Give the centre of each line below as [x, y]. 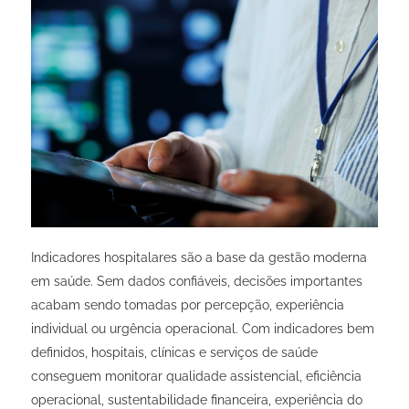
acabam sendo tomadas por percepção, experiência [187, 304]
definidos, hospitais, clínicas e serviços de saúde [174, 352]
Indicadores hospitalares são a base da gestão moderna [199, 257]
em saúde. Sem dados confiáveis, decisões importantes [196, 281]
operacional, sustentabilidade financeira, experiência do [196, 399]
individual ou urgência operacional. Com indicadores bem [202, 328]
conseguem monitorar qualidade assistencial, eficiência [196, 376]
